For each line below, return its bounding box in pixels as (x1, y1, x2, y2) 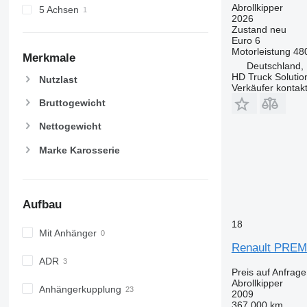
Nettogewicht (38, 121, 101, 132)
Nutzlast (38, 74, 77, 86)
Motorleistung (231, 45, 291, 57)
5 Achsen (38, 4, 79, 16)
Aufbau (22, 198, 62, 212)
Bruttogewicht (38, 97, 106, 109)
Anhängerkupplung (38, 283, 121, 295)
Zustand (231, 23, 267, 35)
